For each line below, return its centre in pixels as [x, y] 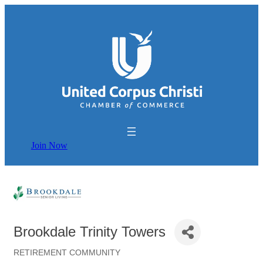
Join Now [49, 146]
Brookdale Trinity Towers [90, 232]
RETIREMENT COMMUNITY [67, 252]
